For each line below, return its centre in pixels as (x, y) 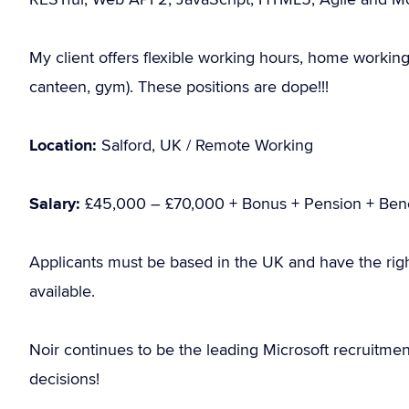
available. (62, 291)
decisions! (64, 378)
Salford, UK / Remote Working (205, 145)
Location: (63, 145)
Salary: (55, 204)
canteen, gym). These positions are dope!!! (179, 86)
